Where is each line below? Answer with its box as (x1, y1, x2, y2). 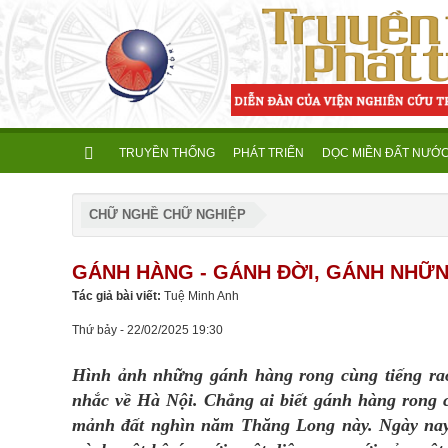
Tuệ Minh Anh (164, 289, 239, 303)
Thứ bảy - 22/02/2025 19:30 (72, 323, 223, 337)
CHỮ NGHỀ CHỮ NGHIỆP (89, 207, 246, 222)
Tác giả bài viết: (72, 289, 164, 303)
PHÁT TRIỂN (233, 146, 304, 160)
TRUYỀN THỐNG (119, 146, 215, 160)
